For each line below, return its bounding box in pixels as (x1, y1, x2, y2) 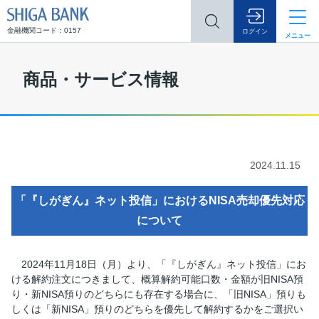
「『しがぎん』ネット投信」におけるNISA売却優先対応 (14, 194, 305, 206)
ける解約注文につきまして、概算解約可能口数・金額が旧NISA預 (11, 273, 303, 285)
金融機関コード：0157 (7, 26, 81, 34)
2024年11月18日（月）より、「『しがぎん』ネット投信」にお (21, 258, 306, 270)
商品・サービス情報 (23, 70, 179, 89)
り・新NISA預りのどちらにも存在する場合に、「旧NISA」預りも (11, 288, 306, 300)
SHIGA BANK (89, 9, 148, 21)
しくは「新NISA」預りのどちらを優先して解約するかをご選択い (11, 303, 303, 315)
